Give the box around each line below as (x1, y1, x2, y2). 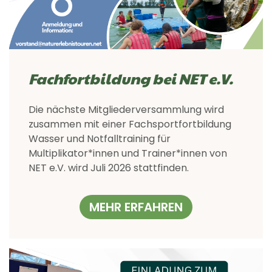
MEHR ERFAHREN (89, 198, 183, 216)
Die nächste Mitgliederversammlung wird (29, 102, 224, 117)
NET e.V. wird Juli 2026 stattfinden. (29, 160, 189, 175)
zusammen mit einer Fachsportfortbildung (29, 117, 231, 131)
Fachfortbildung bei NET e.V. (29, 67, 233, 89)
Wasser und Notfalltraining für (29, 131, 171, 146)
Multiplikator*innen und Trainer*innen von (29, 146, 227, 160)
